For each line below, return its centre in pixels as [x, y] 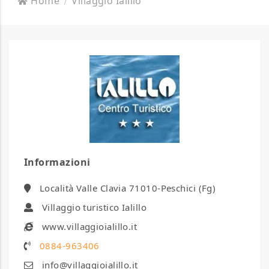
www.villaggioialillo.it [89, 226]
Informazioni [57, 162]
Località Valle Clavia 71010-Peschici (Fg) [128, 188]
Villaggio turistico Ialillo [94, 207]
